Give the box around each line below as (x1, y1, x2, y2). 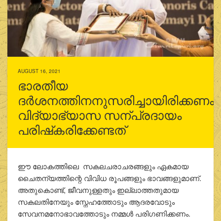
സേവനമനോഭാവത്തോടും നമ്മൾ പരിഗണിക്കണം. (17, 208, 190, 219)
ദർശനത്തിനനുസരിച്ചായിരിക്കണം (17, 93, 214, 108)
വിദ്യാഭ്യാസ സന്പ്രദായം (17, 108, 182, 123)
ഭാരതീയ (17, 78, 68, 93)
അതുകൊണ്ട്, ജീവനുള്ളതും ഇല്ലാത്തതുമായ (17, 184, 179, 195)
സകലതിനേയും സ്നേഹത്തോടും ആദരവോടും (17, 196, 175, 207)
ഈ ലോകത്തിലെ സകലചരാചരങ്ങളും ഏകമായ (17, 161, 188, 172)
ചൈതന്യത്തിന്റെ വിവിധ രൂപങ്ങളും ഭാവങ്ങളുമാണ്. (17, 173, 201, 184)
